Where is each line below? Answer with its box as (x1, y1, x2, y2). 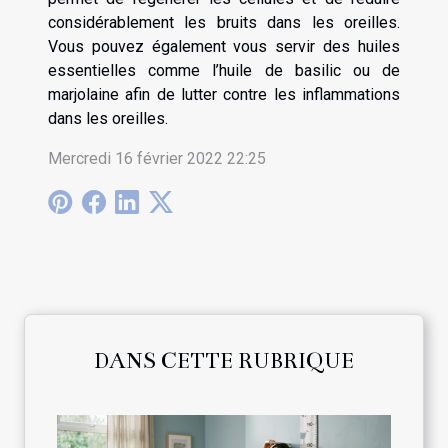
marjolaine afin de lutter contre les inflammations (48, 85, 400, 104)
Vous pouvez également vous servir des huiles (48, 37, 400, 56)
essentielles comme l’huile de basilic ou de (48, 61, 400, 80)
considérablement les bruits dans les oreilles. (48, 13, 400, 32)
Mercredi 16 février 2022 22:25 (48, 149, 266, 168)
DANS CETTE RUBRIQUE (94, 346, 354, 374)
